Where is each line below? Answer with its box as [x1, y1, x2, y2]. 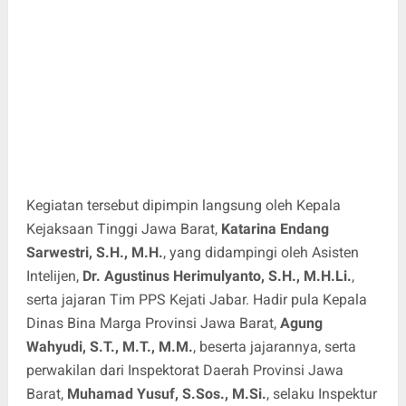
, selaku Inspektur [266, 384, 377, 402]
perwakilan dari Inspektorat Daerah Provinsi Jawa [25, 361, 343, 379]
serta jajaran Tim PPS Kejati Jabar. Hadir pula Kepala [25, 290, 367, 308]
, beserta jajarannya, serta [192, 337, 356, 355]
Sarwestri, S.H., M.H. [25, 243, 163, 261]
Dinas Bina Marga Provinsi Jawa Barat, [25, 314, 280, 332]
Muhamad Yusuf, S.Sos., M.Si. [66, 384, 266, 402]
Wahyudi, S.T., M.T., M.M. [25, 337, 193, 355]
